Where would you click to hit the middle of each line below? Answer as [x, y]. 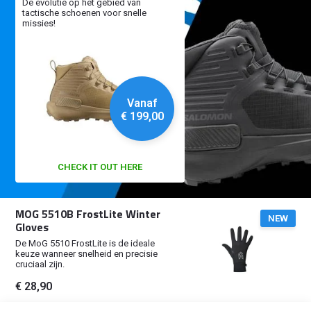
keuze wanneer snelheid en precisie [87, 253]
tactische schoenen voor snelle [85, 13]
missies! [39, 23]
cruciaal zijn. [40, 264]
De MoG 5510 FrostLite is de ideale [85, 243]
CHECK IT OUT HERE [100, 167]
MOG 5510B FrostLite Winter [88, 213]
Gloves [32, 227]
